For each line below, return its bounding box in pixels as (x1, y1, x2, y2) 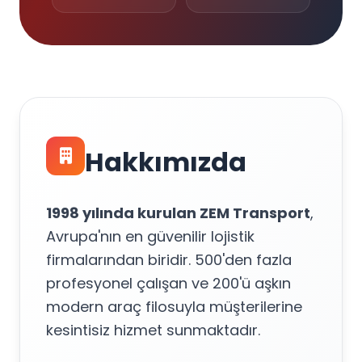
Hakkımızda (85, 143, 246, 180)
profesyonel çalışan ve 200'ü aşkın (46, 272, 291, 293)
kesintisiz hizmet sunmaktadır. (46, 319, 260, 340)
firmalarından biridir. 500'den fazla (46, 249, 292, 270)
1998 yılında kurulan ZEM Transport (46, 202, 310, 223)
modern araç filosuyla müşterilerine (46, 296, 302, 317)
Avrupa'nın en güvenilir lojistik (46, 225, 255, 246)
